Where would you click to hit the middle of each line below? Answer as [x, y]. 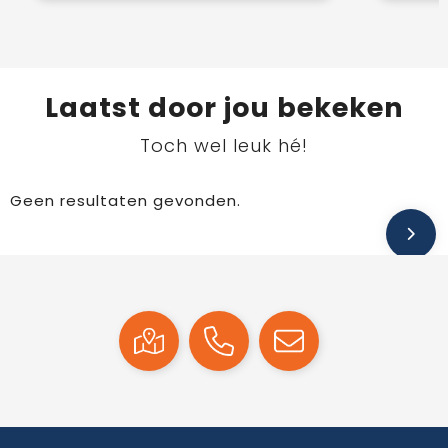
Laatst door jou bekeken [224, 108]
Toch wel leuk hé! [224, 146]
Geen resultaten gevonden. [125, 201]
